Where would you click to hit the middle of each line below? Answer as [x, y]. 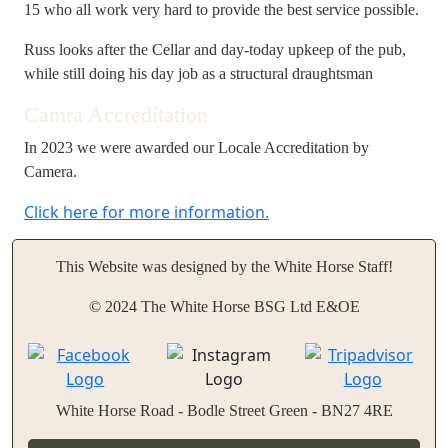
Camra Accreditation [116, 115]
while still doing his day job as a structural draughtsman [198, 73]
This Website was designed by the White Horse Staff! [224, 266]
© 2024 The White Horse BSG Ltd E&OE [224, 306]
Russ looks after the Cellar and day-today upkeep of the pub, [215, 49]
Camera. [50, 171]
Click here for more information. [146, 212]
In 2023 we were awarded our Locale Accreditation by [196, 147]
